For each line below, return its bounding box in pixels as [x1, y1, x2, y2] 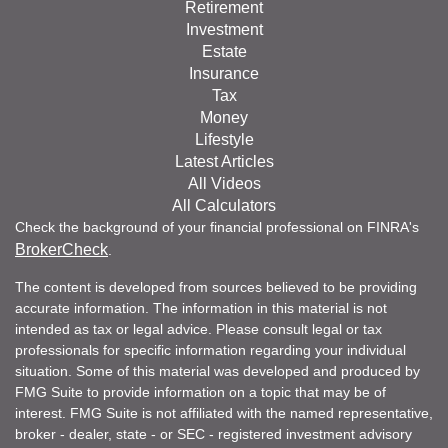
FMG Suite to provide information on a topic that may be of [15, 384, 386, 400]
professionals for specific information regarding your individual [15, 342, 406, 358]
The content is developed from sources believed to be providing [15, 279, 417, 295]
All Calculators [172, 197, 276, 214]
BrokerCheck [15, 241, 108, 258]
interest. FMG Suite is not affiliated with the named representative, [15, 405, 433, 421]
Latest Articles [174, 153, 274, 170]
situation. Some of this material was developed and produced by [15, 363, 420, 379]
